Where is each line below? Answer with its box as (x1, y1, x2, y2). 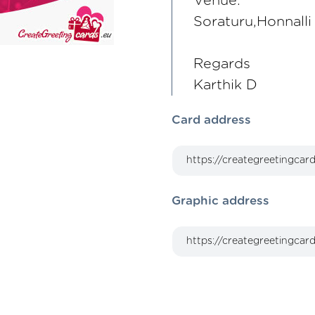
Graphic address (172, 195, 269, 207)
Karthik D (193, 78, 257, 92)
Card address (172, 114, 251, 126)
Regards (193, 57, 250, 71)
